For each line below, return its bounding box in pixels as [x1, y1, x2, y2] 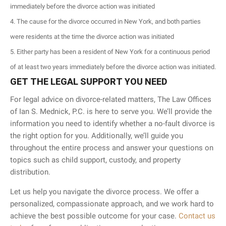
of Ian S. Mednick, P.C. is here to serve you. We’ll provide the [10, 106, 212, 116]
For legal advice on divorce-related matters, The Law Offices [10, 94, 211, 104]
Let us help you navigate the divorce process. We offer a [10, 187, 199, 196]
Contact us [179, 211, 215, 220]
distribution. [10, 167, 50, 177]
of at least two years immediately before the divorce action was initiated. [10, 63, 216, 71]
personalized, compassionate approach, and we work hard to [10, 199, 214, 208]
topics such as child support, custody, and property [10, 155, 181, 164]
